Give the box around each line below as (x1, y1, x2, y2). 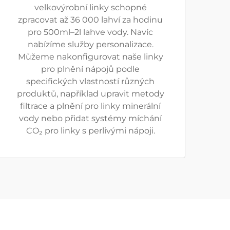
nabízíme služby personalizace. (27, 40, 154, 49)
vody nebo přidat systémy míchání (19, 113, 162, 123)
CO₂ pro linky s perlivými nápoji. (26, 126, 155, 136)
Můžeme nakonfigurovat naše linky (17, 52, 163, 62)
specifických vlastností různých (26, 76, 155, 86)
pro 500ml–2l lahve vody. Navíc (28, 27, 153, 37)
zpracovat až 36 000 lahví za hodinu (18, 15, 163, 25)
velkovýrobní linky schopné (34, 3, 147, 12)
